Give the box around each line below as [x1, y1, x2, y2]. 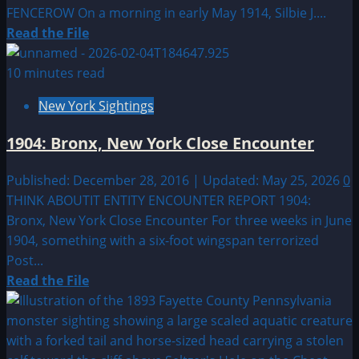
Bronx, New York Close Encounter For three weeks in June [6, 211, 352, 229]
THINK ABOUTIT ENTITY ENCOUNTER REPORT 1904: [6, 191, 311, 209]
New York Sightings [38, 96, 154, 115]
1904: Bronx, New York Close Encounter [6, 131, 314, 154]
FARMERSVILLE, [88, 103, 186, 121]
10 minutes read [6, 63, 105, 82]
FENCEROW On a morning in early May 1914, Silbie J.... [6, 3, 326, 22]
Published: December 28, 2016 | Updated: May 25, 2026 [6, 171, 343, 189]
